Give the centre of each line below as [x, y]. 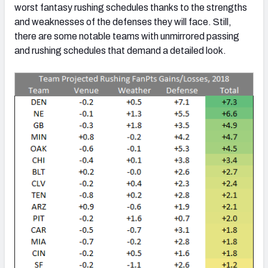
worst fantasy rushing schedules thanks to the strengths [131, 7]
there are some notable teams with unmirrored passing [127, 36]
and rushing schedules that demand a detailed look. [120, 50]
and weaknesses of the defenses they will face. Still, [123, 22]
